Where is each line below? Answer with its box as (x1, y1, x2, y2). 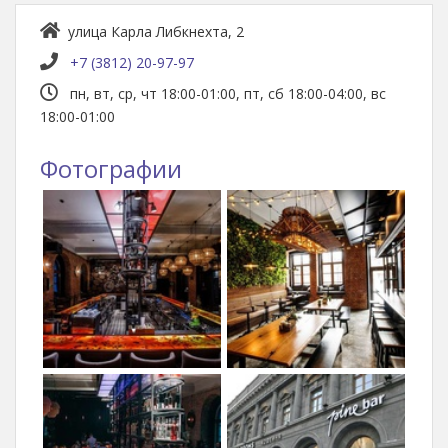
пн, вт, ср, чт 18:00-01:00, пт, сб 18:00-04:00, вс (66, 84, 386, 103)
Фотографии (40, 152, 182, 185)
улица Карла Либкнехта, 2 (68, 22, 244, 41)
